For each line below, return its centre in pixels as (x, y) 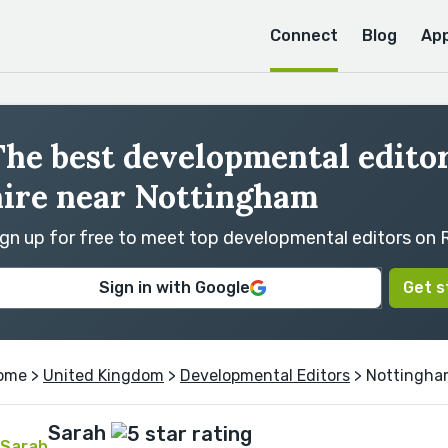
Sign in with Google (174, 287)
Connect (304, 35)
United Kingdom (103, 375)
